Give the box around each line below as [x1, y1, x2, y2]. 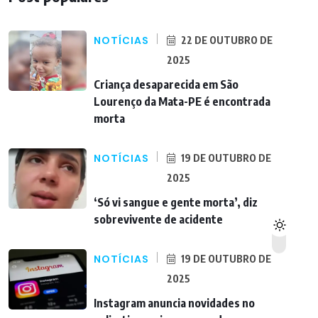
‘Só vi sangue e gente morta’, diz [94, 194, 258, 209]
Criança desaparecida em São [94, 77, 238, 92]
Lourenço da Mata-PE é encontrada [94, 94, 270, 109]
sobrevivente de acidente [94, 212, 223, 226]
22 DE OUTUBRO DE [179, 33, 273, 46]
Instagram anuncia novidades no [94, 295, 255, 310]
